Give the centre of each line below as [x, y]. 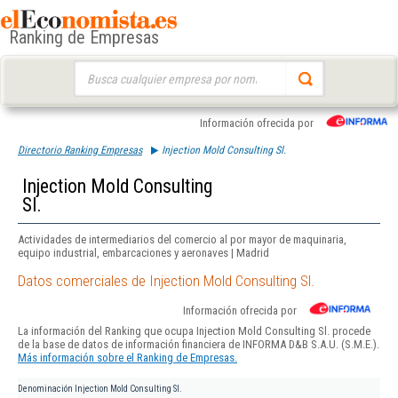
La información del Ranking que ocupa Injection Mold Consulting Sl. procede [194, 331]
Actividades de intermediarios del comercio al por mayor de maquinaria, [182, 239]
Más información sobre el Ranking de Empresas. [127, 358]
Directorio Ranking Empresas [80, 150]
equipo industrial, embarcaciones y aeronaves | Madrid [143, 253]
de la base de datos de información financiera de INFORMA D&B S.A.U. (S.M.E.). [199, 345]
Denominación [45, 389]
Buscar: [90, 69]
